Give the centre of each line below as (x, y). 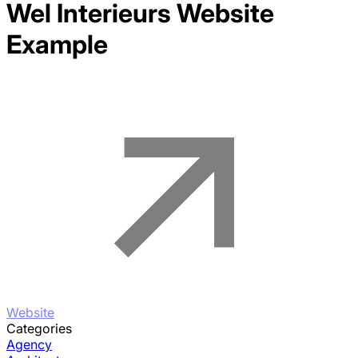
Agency (29, 344)
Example (57, 45)
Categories (39, 328)
